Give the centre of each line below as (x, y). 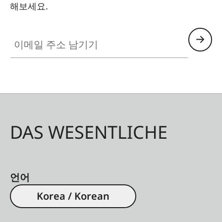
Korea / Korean (73, 196)
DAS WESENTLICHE (89, 132)
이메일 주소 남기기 (43, 33)
